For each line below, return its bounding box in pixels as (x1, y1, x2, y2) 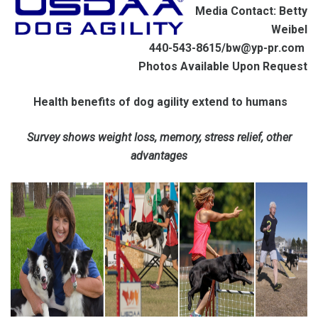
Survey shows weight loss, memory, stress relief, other (26, 131, 292, 144)
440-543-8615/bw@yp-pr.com (146, 41, 307, 55)
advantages (131, 149, 187, 163)
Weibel (271, 23, 307, 36)
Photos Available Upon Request (138, 60, 307, 73)
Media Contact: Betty (195, 4, 307, 18)
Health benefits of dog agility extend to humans (33, 95, 287, 109)
